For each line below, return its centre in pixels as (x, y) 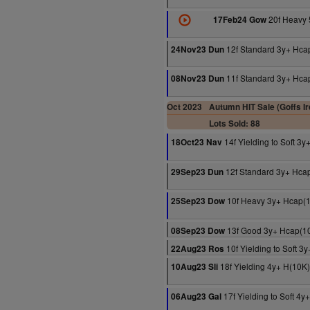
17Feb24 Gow (239, 20)
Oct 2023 (184, 107)
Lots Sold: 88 (234, 124)
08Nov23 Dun (198, 79)
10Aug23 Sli (194, 267)
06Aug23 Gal (196, 297)
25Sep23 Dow (198, 201)
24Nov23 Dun (198, 49)
